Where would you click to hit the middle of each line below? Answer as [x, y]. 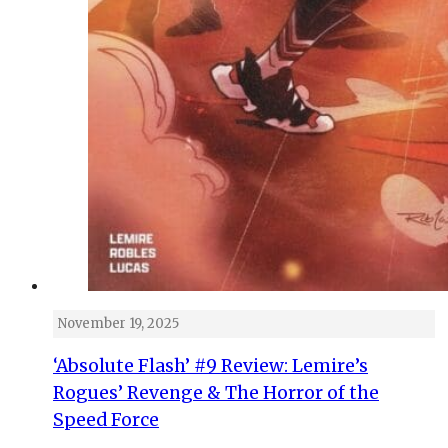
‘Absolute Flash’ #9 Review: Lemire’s [210, 366]
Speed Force [106, 420]
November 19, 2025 [118, 324]
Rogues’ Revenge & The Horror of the [216, 393]
